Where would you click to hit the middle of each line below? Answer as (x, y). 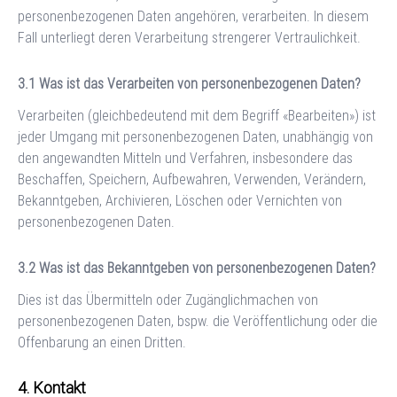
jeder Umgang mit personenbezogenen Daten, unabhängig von (195, 136)
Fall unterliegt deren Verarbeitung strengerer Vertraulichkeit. (189, 37)
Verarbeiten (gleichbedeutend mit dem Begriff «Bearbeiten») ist (197, 115)
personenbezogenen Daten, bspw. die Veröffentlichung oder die (198, 321)
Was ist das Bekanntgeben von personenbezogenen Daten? (207, 268)
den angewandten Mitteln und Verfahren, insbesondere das (185, 158)
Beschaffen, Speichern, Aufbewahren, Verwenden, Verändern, (192, 179)
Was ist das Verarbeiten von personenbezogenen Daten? (200, 83)
